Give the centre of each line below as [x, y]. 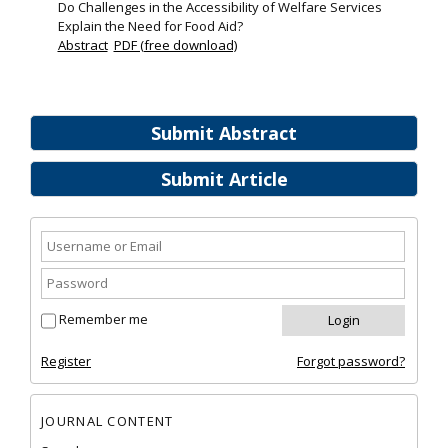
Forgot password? [351, 361]
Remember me [103, 319]
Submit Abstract [224, 133]
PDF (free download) [175, 45]
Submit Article [224, 179]
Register [66, 361]
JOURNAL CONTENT [107, 420]
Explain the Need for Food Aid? [150, 26]
